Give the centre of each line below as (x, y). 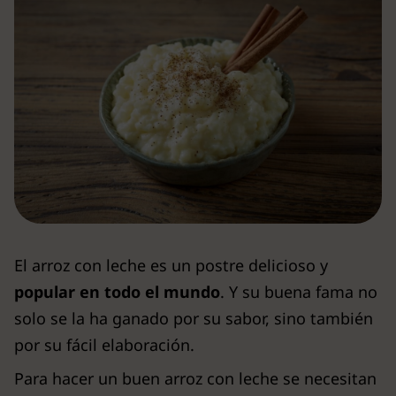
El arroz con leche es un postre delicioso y (171, 265)
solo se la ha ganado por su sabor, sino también (194, 318)
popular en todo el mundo (117, 291)
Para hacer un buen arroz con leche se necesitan (195, 378)
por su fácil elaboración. (104, 344)
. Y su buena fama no (299, 291)
